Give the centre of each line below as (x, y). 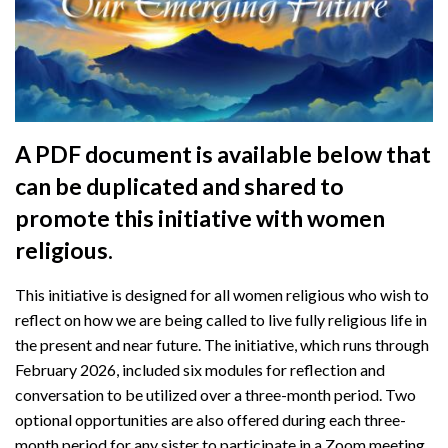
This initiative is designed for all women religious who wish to (222, 295)
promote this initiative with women (200, 218)
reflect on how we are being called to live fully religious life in (221, 320)
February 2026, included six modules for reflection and (200, 370)
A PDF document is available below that (223, 154)
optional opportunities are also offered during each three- (210, 420)
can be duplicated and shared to (179, 186)
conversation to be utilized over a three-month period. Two (215, 395)
